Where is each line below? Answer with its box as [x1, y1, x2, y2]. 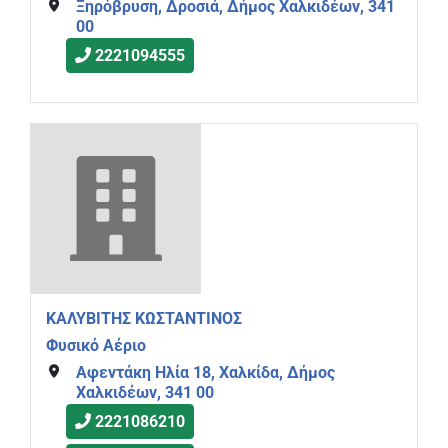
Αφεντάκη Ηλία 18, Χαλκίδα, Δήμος [75, 362, 335, 382]
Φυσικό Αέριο [46, 336, 146, 356]
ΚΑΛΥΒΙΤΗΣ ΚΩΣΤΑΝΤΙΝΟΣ [46, 309, 242, 329]
